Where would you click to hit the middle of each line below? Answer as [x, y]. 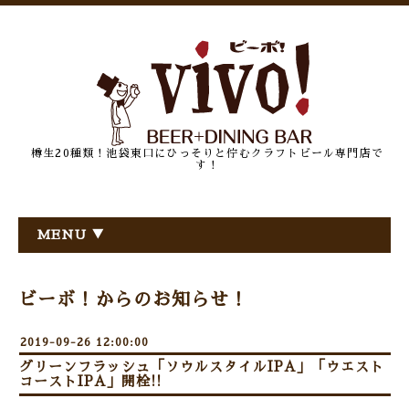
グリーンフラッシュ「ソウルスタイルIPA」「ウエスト [202, 367]
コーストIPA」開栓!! [90, 381]
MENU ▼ [71, 235]
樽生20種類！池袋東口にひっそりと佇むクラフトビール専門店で [207, 153]
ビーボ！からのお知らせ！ [133, 299]
